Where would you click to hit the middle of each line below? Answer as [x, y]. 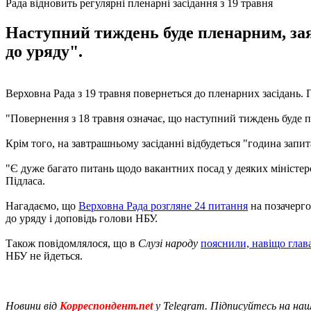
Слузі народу [168, 243]
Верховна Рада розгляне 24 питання [163, 205]
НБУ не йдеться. [44, 255]
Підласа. [25, 180]
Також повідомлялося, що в [72, 243]
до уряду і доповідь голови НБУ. [82, 218]
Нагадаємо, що [42, 205]
